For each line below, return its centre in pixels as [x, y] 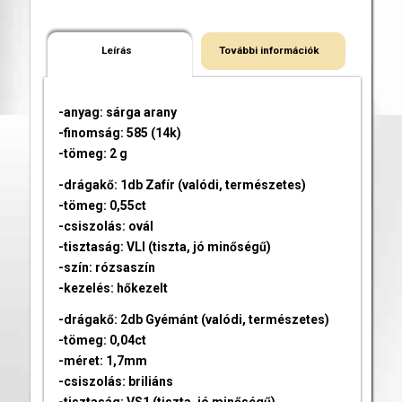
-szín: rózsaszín [106, 267]
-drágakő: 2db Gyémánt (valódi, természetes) [193, 319]
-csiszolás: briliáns [115, 381]
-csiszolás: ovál [105, 226]
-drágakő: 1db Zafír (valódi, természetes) [182, 184]
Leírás [116, 50]
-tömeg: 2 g [92, 153]
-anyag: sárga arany [117, 112]
